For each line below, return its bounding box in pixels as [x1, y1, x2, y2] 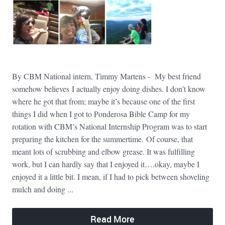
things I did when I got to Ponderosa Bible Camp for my [12, 108, 190, 119]
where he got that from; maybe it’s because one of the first [12, 95, 195, 106]
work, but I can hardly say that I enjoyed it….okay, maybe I [12, 158, 199, 169]
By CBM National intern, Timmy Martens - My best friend [12, 70, 201, 81]
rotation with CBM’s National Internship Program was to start [12, 121, 207, 132]
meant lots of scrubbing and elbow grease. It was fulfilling [12, 146, 195, 157]
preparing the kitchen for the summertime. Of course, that [12, 133, 193, 144]
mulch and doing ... [12, 183, 73, 194]
